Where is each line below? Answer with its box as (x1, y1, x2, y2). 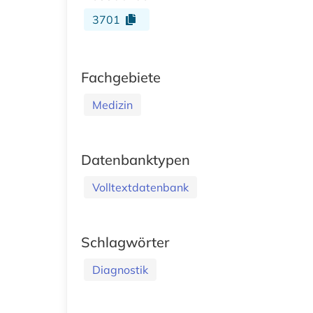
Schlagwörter (81, 233, 169, 251)
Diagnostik (92, 262, 148, 277)
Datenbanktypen (81, 150, 190, 168)
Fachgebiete (81, 68, 161, 86)
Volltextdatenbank (92, 180, 189, 194)
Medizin (92, 97, 133, 112)
